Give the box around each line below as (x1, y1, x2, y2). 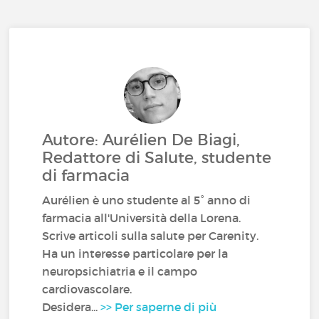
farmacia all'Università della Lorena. (42, 211, 241, 225)
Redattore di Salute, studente (42, 148, 272, 167)
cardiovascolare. (42, 282, 132, 296)
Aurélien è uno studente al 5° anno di (42, 193, 251, 207)
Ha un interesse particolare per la (42, 246, 229, 261)
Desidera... (42, 300, 101, 314)
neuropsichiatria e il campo (42, 264, 198, 278)
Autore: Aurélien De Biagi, (42, 130, 241, 150)
